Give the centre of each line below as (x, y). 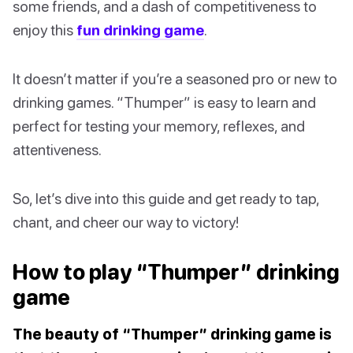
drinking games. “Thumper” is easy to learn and (164, 102)
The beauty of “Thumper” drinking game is (172, 334)
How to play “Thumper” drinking (176, 272)
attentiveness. (57, 150)
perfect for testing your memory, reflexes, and (159, 126)
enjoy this (45, 30)
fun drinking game (140, 30)
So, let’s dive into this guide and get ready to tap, (166, 199)
